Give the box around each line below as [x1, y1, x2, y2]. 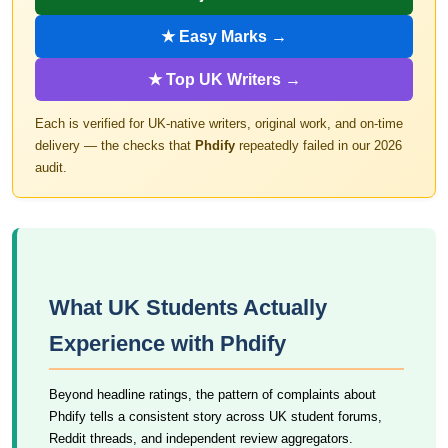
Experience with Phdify [49, 331, 286, 356]
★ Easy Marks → [161, 28, 287, 45]
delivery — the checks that [35, 138, 195, 153]
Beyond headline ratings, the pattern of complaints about [49, 387, 376, 402]
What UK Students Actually [49, 295, 327, 320]
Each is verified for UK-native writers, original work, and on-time [35, 116, 403, 131]
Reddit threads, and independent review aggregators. [49, 431, 353, 446]
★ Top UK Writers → [147, 71, 301, 88]
